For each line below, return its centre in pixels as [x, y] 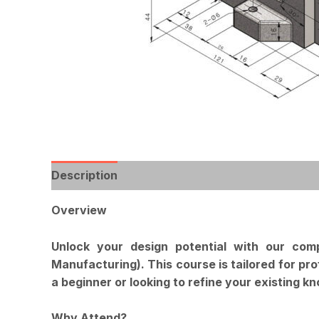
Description [84, 175]
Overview [79, 210]
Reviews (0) [165, 175]
